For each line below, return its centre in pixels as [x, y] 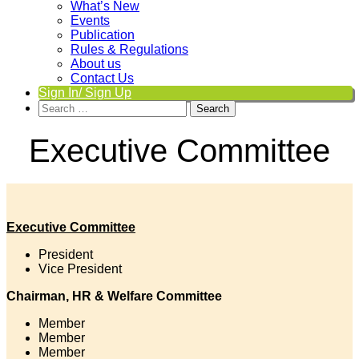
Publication [103, 35]
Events [90, 20]
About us [96, 64]
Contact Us [102, 78]
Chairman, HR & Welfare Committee [114, 296]
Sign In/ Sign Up [85, 93]
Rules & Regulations [129, 49]
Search [58, 106]
